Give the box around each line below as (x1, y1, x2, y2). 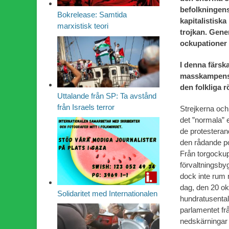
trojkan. (180, 28, 207, 36)
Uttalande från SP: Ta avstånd (57, 91, 156, 100)
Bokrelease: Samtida (57, 10, 127, 19)
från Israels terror (57, 102, 114, 111)
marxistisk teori (57, 21, 108, 31)
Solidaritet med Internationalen (57, 189, 157, 198)
